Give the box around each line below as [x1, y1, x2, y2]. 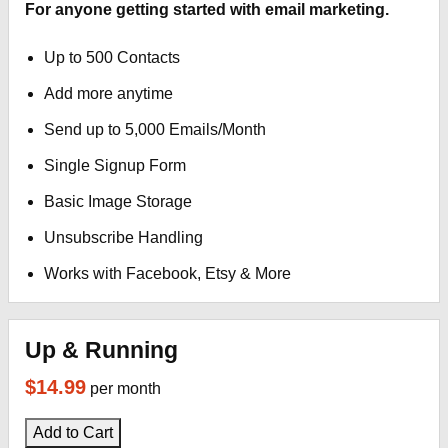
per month [90, 380, 161, 397]
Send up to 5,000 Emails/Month [44, 121, 267, 138]
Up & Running [25, 337, 178, 363]
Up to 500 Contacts [44, 49, 181, 66]
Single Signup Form [44, 157, 187, 174]
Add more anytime [44, 85, 174, 102]
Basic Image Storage [44, 193, 193, 210]
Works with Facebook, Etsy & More [44, 265, 292, 282]
